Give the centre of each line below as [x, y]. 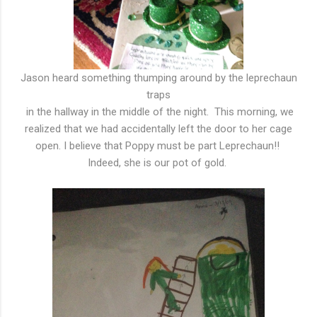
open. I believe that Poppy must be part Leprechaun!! [158, 146]
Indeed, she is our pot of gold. [158, 163]
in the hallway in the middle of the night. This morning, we [158, 112]
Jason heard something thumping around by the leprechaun [158, 78]
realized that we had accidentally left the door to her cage [158, 129]
